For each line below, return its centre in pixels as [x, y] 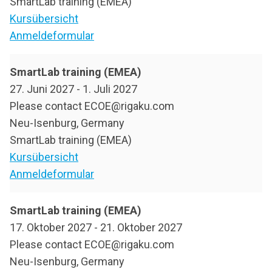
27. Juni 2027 [42, 89]
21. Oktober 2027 [141, 228]
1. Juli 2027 [110, 89]
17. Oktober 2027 [51, 228]
